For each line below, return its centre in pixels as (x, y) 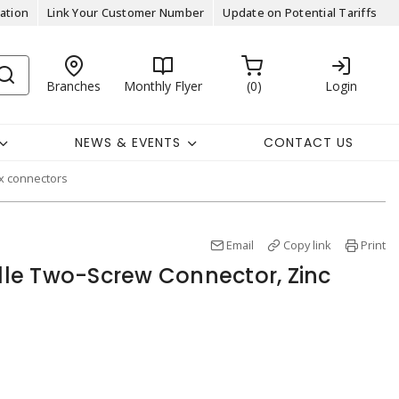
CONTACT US (309, 142)
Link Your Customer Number (126, 12)
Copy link (307, 245)
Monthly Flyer (163, 85)
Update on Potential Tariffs (300, 12)
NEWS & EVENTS (127, 142)
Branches (74, 85)
